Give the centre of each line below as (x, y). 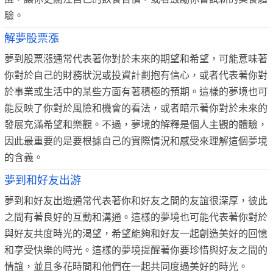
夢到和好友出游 (43, 180)
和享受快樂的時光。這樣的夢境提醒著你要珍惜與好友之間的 (136, 250)
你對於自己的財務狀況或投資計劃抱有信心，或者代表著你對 (136, 75)
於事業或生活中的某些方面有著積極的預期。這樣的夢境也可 (136, 92)
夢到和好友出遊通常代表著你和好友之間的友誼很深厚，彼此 (136, 201)
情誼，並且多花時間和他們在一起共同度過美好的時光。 (126, 267)
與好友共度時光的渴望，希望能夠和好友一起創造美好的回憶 (136, 234)
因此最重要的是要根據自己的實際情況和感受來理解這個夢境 (136, 141)
